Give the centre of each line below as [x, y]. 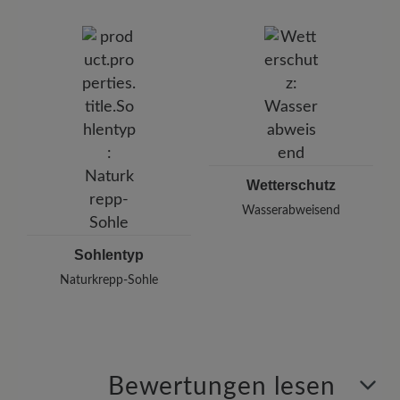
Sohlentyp [109, 254]
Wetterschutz [291, 185]
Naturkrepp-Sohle [109, 280]
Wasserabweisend [291, 210]
